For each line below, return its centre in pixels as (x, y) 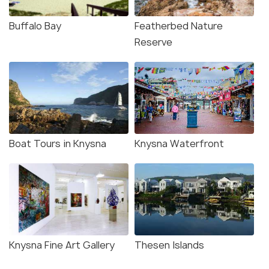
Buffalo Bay (35, 26)
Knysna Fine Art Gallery (62, 245)
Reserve (153, 42)
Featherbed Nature (179, 26)
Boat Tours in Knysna (58, 144)
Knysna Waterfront (179, 144)
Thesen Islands (169, 245)
